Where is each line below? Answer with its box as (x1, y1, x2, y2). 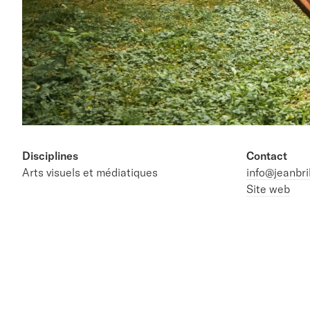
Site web (246, 181, 290, 196)
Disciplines (22, 148, 78, 163)
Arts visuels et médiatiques (22, 165, 158, 179)
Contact (246, 148, 287, 163)
